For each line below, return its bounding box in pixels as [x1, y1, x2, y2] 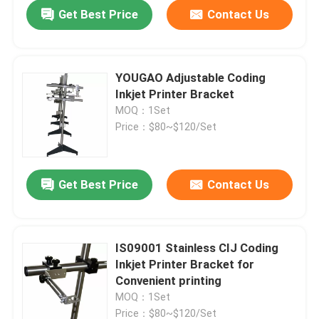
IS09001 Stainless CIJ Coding [115, 241, 219, 256]
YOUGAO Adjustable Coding [115, 70, 167, 85]
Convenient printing [115, 273, 222, 288]
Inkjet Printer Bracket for [115, 257, 255, 272]
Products [25, 262, 75, 277]
